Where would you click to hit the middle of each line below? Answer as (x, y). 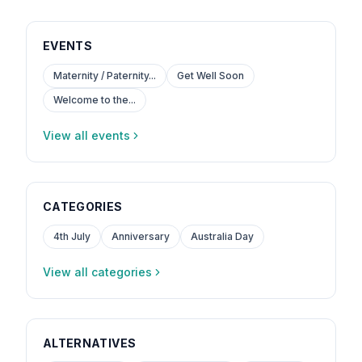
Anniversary (141, 236)
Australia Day (222, 236)
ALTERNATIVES (90, 343)
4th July (72, 236)
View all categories (97, 272)
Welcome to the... (95, 100)
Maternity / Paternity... (105, 76)
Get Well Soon (210, 76)
